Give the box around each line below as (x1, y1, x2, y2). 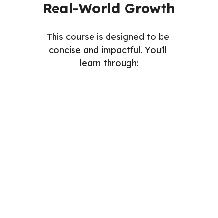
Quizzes (163, 113, 203, 127)
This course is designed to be (46, 31, 169, 42)
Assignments (109, 113, 179, 127)
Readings (2, 113, 52, 127)
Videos (55, 113, 92, 127)
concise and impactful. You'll (49, 44, 167, 55)
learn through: (79, 57, 139, 69)
